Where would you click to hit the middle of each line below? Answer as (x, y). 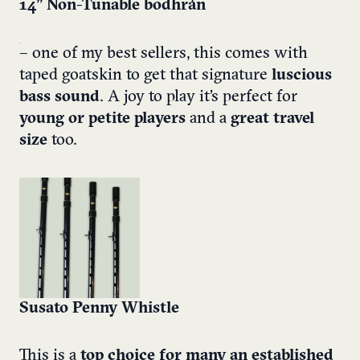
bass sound (59, 97)
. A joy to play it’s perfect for (198, 97)
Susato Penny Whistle (99, 308)
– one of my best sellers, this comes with (164, 53)
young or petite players (102, 119)
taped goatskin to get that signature (145, 75)
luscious (302, 75)
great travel (272, 119)
